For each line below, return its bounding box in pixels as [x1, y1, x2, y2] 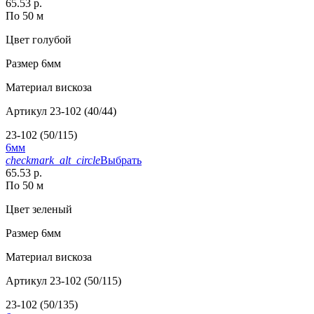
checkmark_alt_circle [6, 154, 100, 167]
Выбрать [100, 154, 142, 167]
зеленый [29, 203, 72, 216]
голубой [29, 34, 71, 46]
